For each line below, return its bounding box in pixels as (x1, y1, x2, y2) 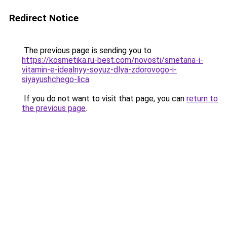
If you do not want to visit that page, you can (22, 94, 186, 103)
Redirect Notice (9, 12, 79, 24)
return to (186, 94, 218, 103)
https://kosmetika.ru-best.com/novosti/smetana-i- (22, 55, 203, 65)
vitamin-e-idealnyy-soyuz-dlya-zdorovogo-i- (22, 65, 177, 74)
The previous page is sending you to (22, 46, 152, 55)
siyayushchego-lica (22, 74, 89, 84)
